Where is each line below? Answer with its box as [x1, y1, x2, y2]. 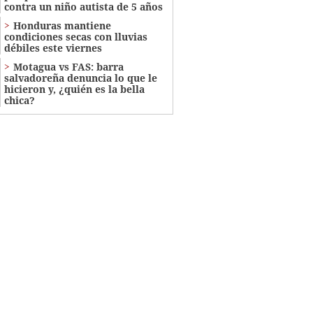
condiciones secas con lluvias [3, 30, 147, 44]
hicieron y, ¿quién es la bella [3, 82, 145, 96]
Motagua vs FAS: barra [13, 60, 124, 74]
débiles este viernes [3, 41, 102, 55]
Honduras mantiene [13, 19, 111, 33]
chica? [3, 94, 35, 108]
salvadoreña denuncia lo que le [3, 71, 157, 85]
